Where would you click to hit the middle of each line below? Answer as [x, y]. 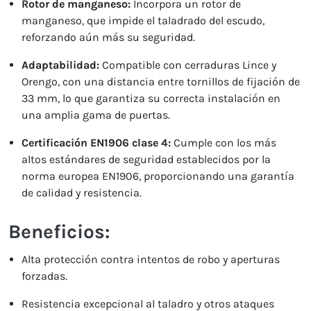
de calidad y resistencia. [82, 193]
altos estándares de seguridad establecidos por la [146, 159]
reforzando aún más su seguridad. [109, 37]
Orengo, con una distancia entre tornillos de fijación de [161, 82]
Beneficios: [59, 232]
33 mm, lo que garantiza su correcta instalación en [151, 98]
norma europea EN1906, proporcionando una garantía [158, 176]
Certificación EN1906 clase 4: [96, 143]
